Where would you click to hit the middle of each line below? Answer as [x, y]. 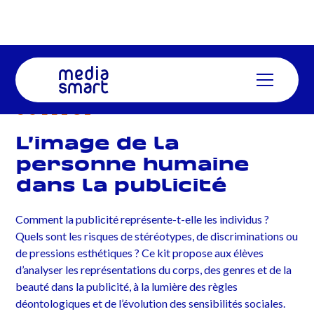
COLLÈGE [55, 110]
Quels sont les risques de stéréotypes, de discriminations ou [157, 236]
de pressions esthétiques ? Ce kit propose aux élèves [140, 253]
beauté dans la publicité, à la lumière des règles [127, 286]
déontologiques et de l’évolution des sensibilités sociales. [151, 303]
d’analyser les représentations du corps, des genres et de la [154, 269]
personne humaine [133, 165]
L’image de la [98, 144]
